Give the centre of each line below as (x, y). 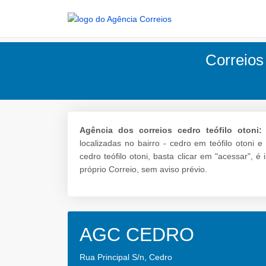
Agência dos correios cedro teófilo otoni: (171, 130)
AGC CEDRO (137, 235)
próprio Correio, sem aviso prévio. (143, 170)
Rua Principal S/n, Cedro (126, 257)
